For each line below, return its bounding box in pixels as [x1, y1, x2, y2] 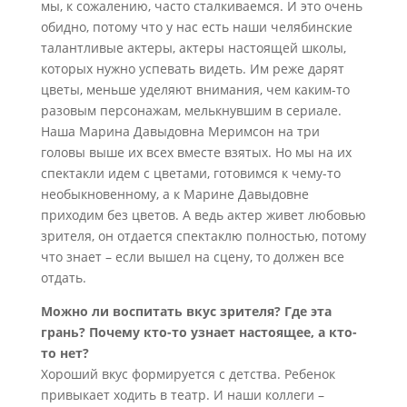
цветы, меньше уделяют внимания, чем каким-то [40, 81, 350, 98]
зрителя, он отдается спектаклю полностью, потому [40, 227, 366, 244]
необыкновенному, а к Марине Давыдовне [40, 185, 309, 203]
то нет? [40, 344, 89, 362]
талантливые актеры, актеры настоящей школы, [40, 39, 346, 56]
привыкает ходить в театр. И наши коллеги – [40, 386, 324, 403]
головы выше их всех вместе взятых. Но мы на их [40, 144, 352, 161]
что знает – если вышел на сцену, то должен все [40, 248, 344, 265]
